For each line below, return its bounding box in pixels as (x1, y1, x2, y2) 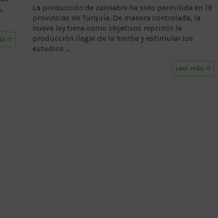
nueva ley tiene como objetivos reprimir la (32, 23, 182, 33)
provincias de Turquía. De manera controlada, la (32, 13, 200, 22)
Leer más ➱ (175, 64, 211, 73)
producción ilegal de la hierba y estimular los (32, 33, 193, 43)
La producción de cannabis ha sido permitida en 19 (32, 2, 212, 12)
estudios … (32, 43, 70, 53)
